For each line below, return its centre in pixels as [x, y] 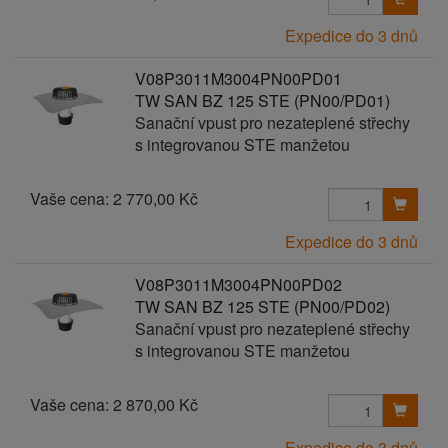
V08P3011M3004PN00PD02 [238, 284]
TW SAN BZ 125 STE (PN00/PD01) [262, 100]
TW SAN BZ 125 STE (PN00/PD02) [262, 306]
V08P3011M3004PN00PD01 [238, 78]
